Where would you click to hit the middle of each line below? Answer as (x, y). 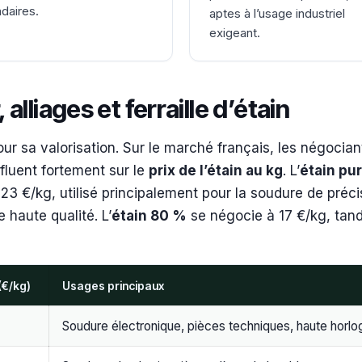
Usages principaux (113, 286)
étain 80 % (149, 216)
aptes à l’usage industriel (277, 14)
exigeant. (235, 33)
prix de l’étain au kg (216, 171)
